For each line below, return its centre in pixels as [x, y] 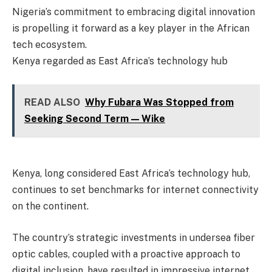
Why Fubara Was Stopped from [159, 102]
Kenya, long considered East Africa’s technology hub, [131, 174]
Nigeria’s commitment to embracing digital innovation [134, 12]
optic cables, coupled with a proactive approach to [126, 254]
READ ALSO [52, 102]
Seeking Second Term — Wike [94, 118]
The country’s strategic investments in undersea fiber [134, 237]
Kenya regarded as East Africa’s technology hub [120, 61]
